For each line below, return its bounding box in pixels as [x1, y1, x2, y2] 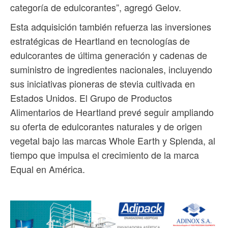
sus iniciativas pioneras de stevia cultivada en [10, 77, 195, 91]
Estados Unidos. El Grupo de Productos [10, 91, 172, 105]
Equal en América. [10, 162, 85, 176]
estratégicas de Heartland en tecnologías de [10, 34, 190, 48]
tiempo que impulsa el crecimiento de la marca [10, 148, 199, 162]
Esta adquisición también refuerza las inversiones [10, 20, 211, 34]
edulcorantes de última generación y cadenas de [10, 48, 207, 62]
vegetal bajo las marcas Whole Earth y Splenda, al [10, 134, 215, 148]
